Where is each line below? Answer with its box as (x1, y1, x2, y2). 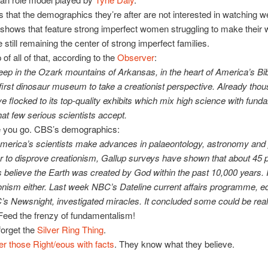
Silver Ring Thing (36, 223, 103, 236)
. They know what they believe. (114, 237, 234, 251)
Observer (114, 51, 154, 64)
